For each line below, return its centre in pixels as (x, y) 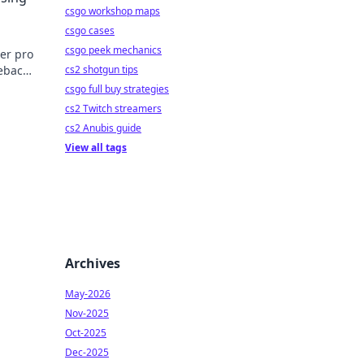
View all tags (96, 147)
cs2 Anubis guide (103, 128)
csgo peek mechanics (113, 50)
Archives (93, 263)
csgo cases (90, 30)
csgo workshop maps (113, 11)
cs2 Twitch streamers (113, 108)
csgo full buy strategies (117, 89)
